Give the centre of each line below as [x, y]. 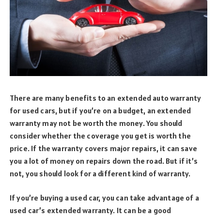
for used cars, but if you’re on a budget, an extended [101, 110]
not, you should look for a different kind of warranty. [101, 173]
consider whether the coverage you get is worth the [100, 135]
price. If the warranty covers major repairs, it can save [103, 148]
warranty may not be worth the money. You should [96, 123]
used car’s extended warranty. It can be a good [91, 210]
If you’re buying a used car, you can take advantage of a [104, 198]
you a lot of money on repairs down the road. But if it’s [104, 161]
